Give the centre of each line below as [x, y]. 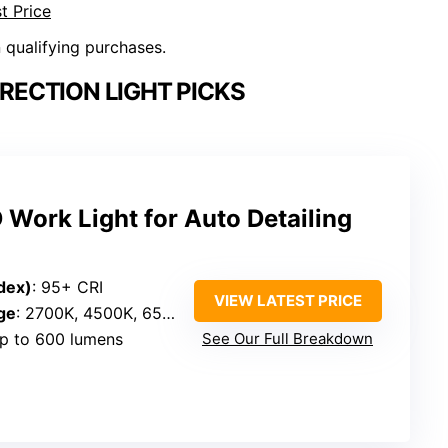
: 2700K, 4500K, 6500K [89, 313]
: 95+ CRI [67, 287]
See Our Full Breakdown [287, 339]
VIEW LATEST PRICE [287, 301]
